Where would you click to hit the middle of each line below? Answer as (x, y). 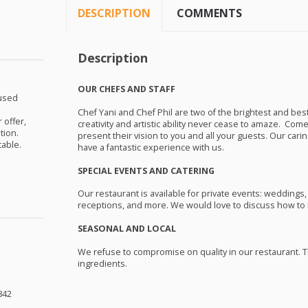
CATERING (192, 170)
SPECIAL (95, 170)
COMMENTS (210, 13)
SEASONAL (100, 229)
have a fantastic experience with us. (151, 147)
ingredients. (102, 263)
